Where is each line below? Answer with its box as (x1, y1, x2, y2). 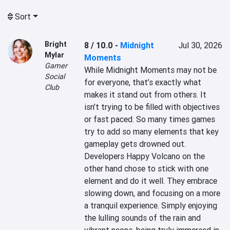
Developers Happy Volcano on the (84, 151, 205, 161)
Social (45, 72, 65, 81)
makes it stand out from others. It (84, 89, 207, 100)
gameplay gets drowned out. (84, 139, 186, 149)
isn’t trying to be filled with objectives (84, 102, 220, 112)
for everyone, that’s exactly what (84, 77, 202, 87)
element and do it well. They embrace (84, 176, 218, 186)
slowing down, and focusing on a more (84, 188, 221, 198)
